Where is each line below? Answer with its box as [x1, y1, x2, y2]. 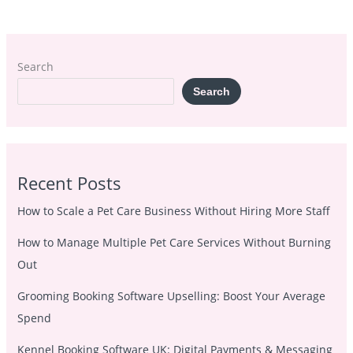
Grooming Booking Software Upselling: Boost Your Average [17, 288, 325, 303]
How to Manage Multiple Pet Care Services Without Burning [17, 234, 331, 250]
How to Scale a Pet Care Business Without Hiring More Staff [17, 203, 330, 218]
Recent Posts [17, 170, 121, 195]
